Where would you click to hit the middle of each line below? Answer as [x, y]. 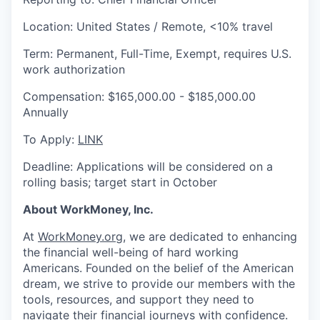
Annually [46, 112]
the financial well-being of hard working [131, 252]
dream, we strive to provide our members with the [159, 284]
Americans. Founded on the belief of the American [158, 268]
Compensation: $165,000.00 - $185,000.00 [139, 96]
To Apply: [50, 139]
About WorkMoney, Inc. [88, 209]
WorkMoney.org [80, 236]
